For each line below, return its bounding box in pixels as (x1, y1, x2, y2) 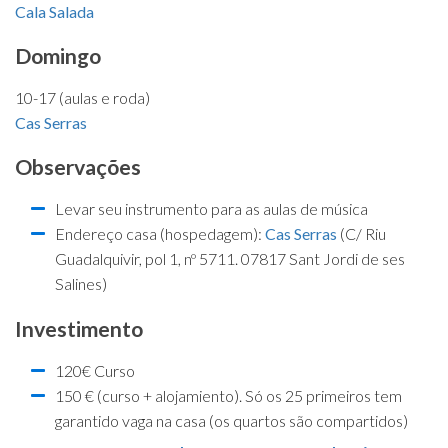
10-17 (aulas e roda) (15, 87, 150, 107)
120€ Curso (55, 360, 135, 380)
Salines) (55, 274, 107, 294)
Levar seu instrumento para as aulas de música (55, 199, 368, 219)
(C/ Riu (337, 224, 386, 244)
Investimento (15, 315, 143, 342)
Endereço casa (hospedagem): (55, 224, 265, 244)
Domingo (15, 42, 101, 69)
